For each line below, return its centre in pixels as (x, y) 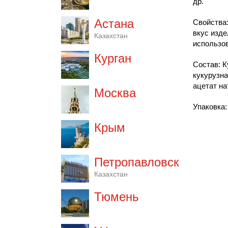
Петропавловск (136, 162)
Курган (112, 58)
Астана (114, 24)
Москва (115, 93)
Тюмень (116, 197)
